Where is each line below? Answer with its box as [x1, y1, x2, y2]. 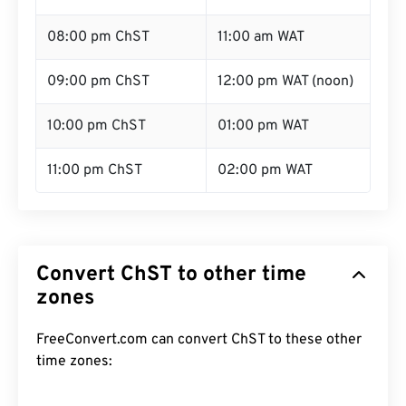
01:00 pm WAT [217, 117, 309, 135]
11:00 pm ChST [47, 161, 142, 179]
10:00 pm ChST [47, 117, 146, 135]
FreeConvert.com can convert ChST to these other [36, 331, 362, 349]
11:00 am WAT [217, 28, 304, 46]
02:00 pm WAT [217, 161, 313, 179]
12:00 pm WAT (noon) [217, 72, 353, 91]
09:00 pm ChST [47, 72, 150, 91]
